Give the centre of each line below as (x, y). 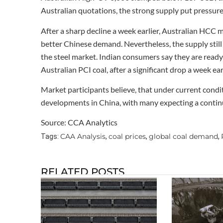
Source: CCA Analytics (79, 122)
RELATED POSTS (83, 171)
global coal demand (183, 136)
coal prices (127, 136)
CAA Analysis (83, 136)
